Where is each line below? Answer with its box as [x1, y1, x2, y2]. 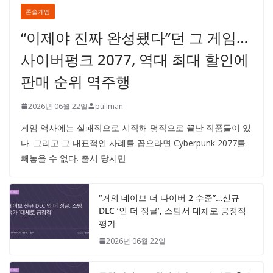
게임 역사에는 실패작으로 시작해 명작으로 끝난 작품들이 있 [21, 121, 251, 133]
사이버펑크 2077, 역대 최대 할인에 [21, 49, 249, 69]
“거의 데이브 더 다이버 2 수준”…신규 [99, 191, 239, 204]
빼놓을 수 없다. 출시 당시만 [21, 152, 126, 164]
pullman [95, 101, 123, 112]
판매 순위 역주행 [21, 71, 130, 91]
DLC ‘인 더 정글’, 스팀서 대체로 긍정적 [99, 204, 246, 216]
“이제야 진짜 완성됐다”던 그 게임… [21, 27, 248, 48]
